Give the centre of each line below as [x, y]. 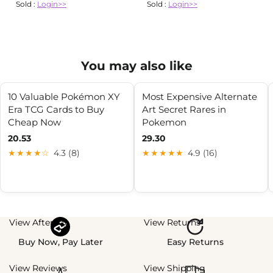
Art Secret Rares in [184, 110]
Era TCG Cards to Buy [56, 110]
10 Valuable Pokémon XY [64, 97]
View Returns [172, 223]
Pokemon [164, 122]
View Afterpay [39, 223]
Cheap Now [34, 122]
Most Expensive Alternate [200, 97]
